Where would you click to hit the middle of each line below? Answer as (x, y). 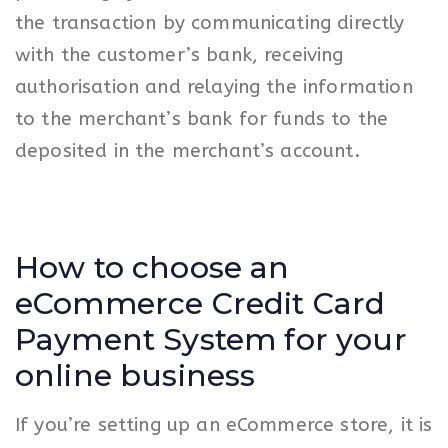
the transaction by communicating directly (210, 22)
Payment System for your (211, 340)
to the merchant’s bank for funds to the (202, 118)
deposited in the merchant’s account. (187, 150)
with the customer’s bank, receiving (179, 54)
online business (135, 376)
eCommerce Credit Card (200, 304)
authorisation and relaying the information (214, 86)
